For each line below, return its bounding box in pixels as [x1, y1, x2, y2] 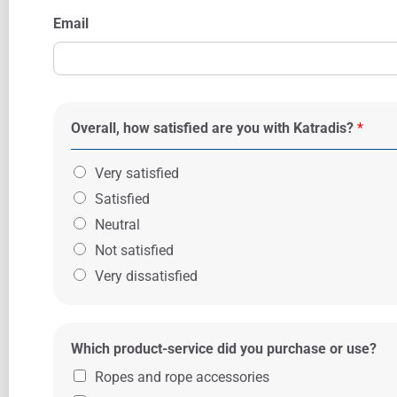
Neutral [95, 216, 140, 233]
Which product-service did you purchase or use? [71, 340, 377, 357]
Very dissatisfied [95, 268, 198, 284]
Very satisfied [95, 165, 179, 182]
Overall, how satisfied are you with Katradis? [71, 120, 357, 136]
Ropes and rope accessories [95, 369, 269, 385]
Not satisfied [95, 242, 174, 259]
